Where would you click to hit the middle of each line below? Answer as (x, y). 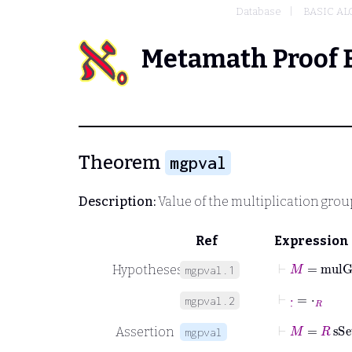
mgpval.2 (210, 300)
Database (258, 11)
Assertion (145, 332)
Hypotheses (148, 269)
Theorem (122, 163)
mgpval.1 (210, 269)
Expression (312, 240)
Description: (117, 201)
